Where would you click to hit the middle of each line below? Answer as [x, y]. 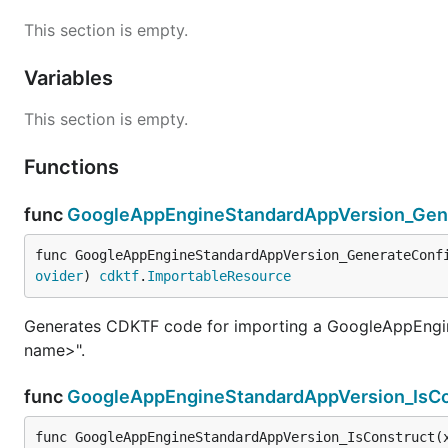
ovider [59, 275]
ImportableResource [219, 275]
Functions [74, 166]
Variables [71, 77]
